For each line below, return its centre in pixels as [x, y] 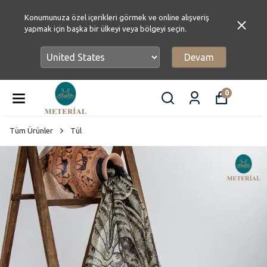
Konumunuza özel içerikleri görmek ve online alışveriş [117, 17]
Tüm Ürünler [31, 131]
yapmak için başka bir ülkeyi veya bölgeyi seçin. [105, 29]
